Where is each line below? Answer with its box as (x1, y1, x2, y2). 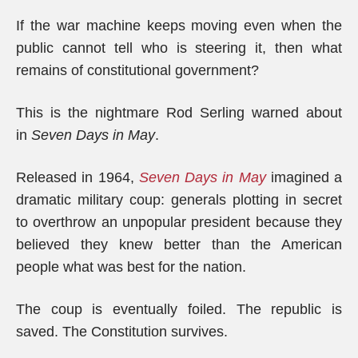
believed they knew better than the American (16, 237, 342, 253)
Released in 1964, (16, 169, 139, 185)
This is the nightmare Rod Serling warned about (16, 105, 342, 121)
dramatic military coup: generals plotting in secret (16, 192, 342, 208)
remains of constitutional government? (16, 62, 259, 78)
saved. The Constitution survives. (16, 324, 228, 340)
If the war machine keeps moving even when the (16, 18, 342, 34)
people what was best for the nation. (16, 259, 246, 275)
